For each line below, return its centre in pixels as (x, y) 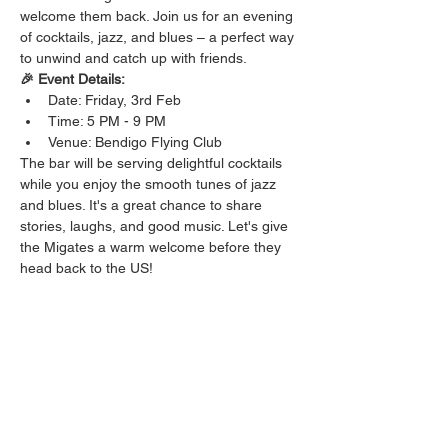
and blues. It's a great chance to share (143, 205)
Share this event (97, 411)
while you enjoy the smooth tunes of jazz (150, 184)
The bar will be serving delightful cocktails (153, 163)
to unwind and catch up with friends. (133, 58)
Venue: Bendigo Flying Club (135, 142)
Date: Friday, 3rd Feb (114, 100)
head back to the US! (86, 268)
